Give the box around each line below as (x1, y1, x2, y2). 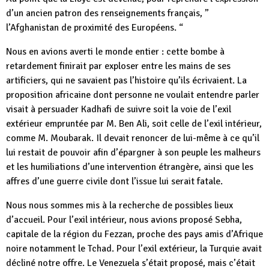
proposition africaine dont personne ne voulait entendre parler (6, 89, 259, 101)
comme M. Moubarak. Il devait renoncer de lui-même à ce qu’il (6, 132, 259, 144)
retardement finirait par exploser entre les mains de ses (6, 60, 231, 72)
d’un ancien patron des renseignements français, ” (6, 7, 209, 19)
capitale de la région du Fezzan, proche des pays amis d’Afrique (6, 228, 263, 240)
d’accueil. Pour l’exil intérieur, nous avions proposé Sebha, (6, 214, 242, 226)
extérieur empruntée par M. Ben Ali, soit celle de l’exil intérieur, (6, 118, 262, 130)
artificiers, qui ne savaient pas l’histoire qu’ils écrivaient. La (6, 74, 247, 86)
